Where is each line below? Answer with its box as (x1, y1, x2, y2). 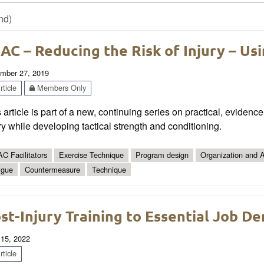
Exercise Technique (59, 149, 124, 161)
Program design (136, 149, 189, 161)
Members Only (35, 81, 86, 93)
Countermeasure (25, 163, 80, 175)
